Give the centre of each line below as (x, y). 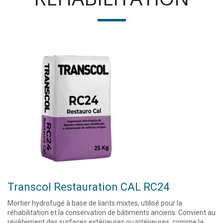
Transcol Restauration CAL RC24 (88, 187)
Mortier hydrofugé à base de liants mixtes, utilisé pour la (95, 203)
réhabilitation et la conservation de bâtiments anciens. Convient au (111, 213)
